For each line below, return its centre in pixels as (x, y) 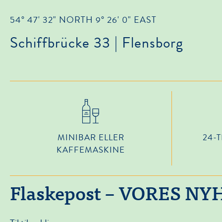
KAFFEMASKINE (91, 150)
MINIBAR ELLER (91, 138)
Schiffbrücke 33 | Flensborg (97, 43)
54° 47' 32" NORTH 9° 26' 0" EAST (83, 20)
